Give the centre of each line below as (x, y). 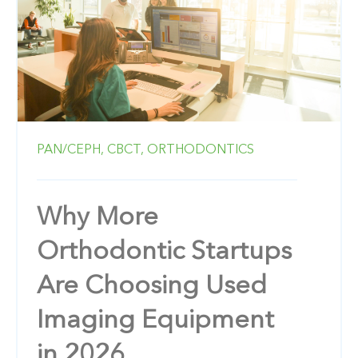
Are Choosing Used (152, 286)
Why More (97, 218)
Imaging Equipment (155, 321)
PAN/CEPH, (70, 150)
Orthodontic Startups (164, 252)
